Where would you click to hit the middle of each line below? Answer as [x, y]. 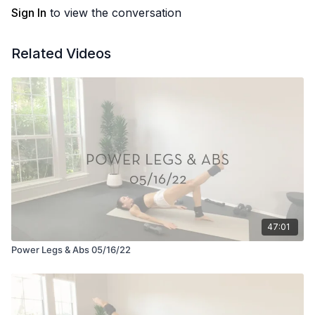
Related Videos [61, 53]
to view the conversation [114, 13]
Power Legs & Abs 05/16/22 [71, 249]
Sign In [29, 13]
